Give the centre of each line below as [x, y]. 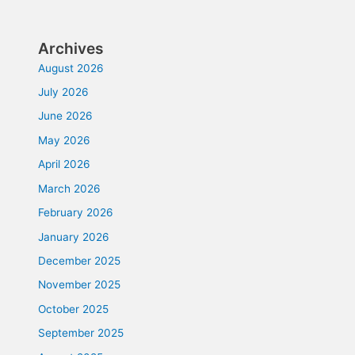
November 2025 [80, 285]
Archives [71, 48]
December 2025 [80, 260]
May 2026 [65, 140]
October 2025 [74, 309]
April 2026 [65, 164]
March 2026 [70, 188]
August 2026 [71, 68]
